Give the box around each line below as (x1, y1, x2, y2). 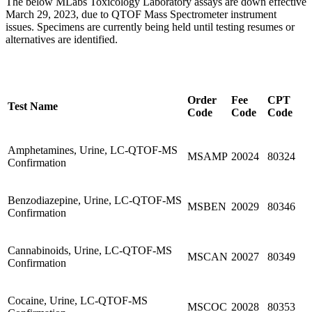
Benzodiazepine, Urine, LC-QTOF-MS (8, 194, 182, 206)
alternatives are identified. (6, 33, 123, 45)
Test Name (8, 100, 58, 112)
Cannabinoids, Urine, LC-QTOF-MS (8, 244, 172, 256)
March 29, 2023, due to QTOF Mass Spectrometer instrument (6, 8, 276, 20)
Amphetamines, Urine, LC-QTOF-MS (8, 143, 178, 156)
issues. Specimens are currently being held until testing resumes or (6, 20, 295, 33)
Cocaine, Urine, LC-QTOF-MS (8, 294, 148, 306)
